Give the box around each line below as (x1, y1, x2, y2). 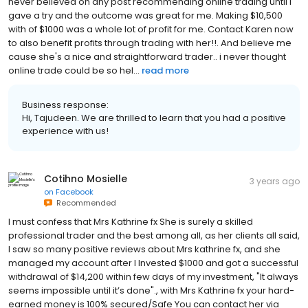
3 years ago (250, 175, 300, 187)
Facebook (56, 186, 93, 197)
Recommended (52, 197, 116, 208)
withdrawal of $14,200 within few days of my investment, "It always (8, 269, 298, 283)
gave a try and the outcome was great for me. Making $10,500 (8, 8, 283, 22)
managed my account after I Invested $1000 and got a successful (8, 256, 298, 269)
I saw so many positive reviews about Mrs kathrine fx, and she (8, 242, 280, 256)
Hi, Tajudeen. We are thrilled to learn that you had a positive (22, 111, 286, 124)
